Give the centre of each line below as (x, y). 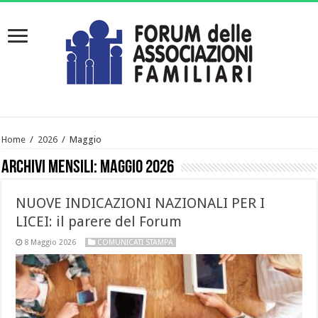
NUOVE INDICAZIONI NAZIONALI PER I (141, 203)
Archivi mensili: (51, 168)
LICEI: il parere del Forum (99, 221)
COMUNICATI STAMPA (136, 242)
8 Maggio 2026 (50, 242)
